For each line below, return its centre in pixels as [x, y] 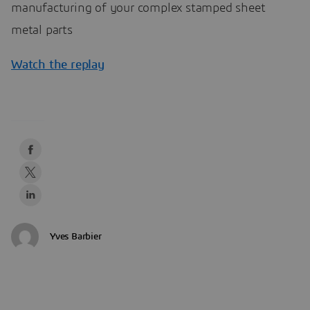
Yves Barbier [76, 236]
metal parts [42, 30]
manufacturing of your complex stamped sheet [138, 8]
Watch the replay [58, 65]
